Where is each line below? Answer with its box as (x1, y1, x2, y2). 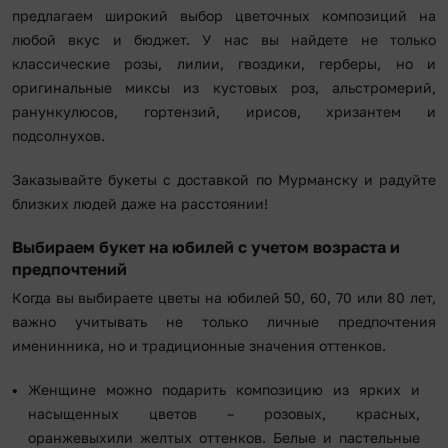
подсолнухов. (12, 127, 105, 145)
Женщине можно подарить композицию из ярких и (28, 381, 420, 399)
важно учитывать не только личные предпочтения (12, 313, 436, 331)
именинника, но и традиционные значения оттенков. (12, 337, 386, 355)
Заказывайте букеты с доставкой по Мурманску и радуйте (12, 171, 436, 189)
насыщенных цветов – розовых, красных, (28, 405, 420, 423)
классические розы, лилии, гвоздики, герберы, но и (12, 55, 436, 73)
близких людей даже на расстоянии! (12, 195, 268, 213)
